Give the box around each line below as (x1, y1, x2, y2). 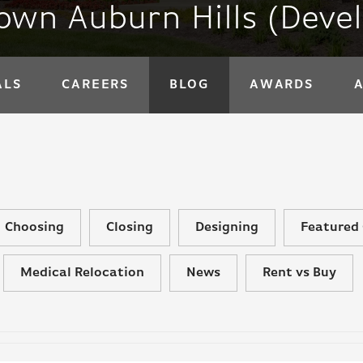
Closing (106, 221, 153, 234)
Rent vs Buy (263, 267, 336, 280)
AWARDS (250, 79, 314, 92)
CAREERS (62, 79, 129, 92)
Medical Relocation (20, 267, 144, 280)
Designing (195, 221, 258, 234)
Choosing (5, 221, 64, 234)
